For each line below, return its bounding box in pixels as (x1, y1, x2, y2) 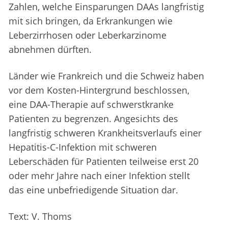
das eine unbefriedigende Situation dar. (9, 184, 178, 196)
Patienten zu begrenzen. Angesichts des (9, 112, 178, 125)
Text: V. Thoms (9, 210, 72, 223)
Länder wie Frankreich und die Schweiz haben (9, 70, 204, 82)
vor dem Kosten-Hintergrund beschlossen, (9, 84, 189, 97)
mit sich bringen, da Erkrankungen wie (9, 15, 173, 27)
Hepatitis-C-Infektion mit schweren (9, 141, 157, 154)
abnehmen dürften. (9, 43, 92, 56)
